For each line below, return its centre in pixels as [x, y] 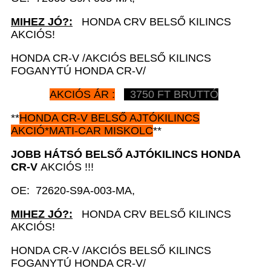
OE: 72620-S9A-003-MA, [73, 190]
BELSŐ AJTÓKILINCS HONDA [163, 154]
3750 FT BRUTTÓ [171, 94]
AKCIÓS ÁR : [82, 94]
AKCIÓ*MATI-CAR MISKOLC [82, 130]
